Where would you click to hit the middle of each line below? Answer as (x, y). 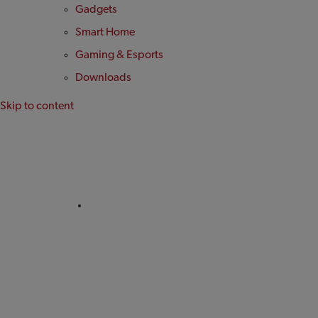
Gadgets (96, 10)
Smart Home (105, 33)
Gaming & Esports (119, 56)
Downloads (103, 78)
